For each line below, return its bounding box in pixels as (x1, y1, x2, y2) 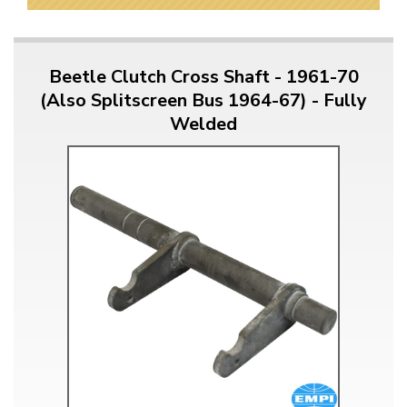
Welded (170, 111, 237, 136)
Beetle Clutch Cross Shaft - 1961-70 (48, 64, 359, 89)
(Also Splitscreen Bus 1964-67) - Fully (40, 87, 367, 113)
